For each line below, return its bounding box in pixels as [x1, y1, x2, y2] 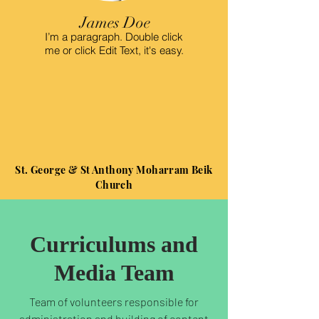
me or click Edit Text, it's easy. [44, 43, 184, 57]
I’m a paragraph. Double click [45, 30, 183, 43]
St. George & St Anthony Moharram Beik [15, 163, 213, 177]
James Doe [79, 13, 150, 32]
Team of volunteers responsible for [29, 295, 199, 308]
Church [95, 178, 133, 192]
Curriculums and [30, 231, 198, 257]
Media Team [53, 260, 174, 286]
